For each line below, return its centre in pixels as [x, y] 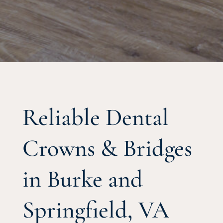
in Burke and [82, 179]
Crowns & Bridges [107, 149]
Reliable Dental [95, 118]
